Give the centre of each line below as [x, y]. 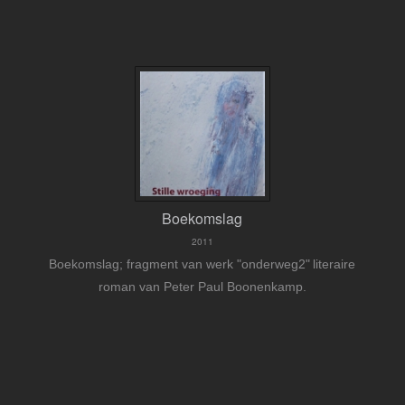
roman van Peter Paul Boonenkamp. [202, 287]
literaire [334, 264]
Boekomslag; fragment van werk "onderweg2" [180, 264]
